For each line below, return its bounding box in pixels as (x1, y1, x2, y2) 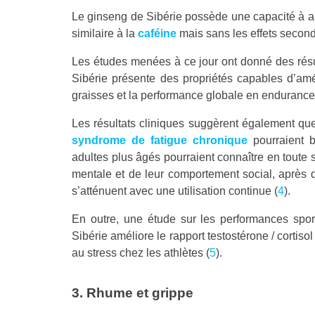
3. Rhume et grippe (72, 285, 193, 300)
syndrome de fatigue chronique (72, 134, 248, 146)
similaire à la (72, 27, 138, 39)
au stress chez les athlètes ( (72, 246, 210, 259)
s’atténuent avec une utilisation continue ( (72, 184, 278, 197)
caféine (138, 27, 176, 39)
